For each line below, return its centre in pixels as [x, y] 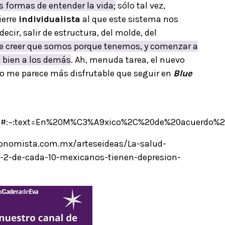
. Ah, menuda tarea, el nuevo [128, 60]
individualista [49, 19]
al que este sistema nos [129, 19]
